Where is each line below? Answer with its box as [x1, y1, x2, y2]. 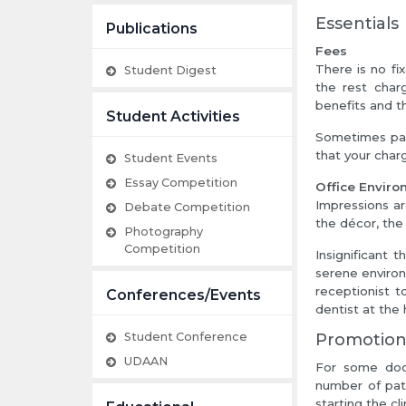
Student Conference [124, 330, 247, 344]
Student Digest [124, 63, 217, 78]
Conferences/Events [106, 286, 261, 304]
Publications [106, 20, 198, 38]
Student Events [124, 151, 217, 166]
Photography [124, 225, 203, 239]
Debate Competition [124, 200, 250, 215]
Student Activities [106, 108, 240, 126]
